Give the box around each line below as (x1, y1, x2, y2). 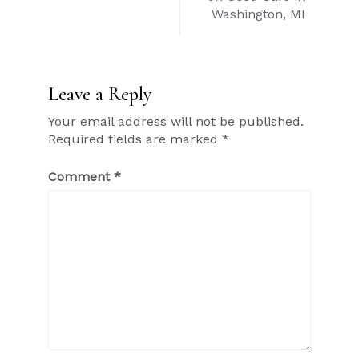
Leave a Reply (48, 83, 151, 107)
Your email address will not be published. (48, 114, 304, 130)
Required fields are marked (48, 131, 222, 147)
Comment (48, 169, 114, 185)
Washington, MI (212, 6, 305, 22)
